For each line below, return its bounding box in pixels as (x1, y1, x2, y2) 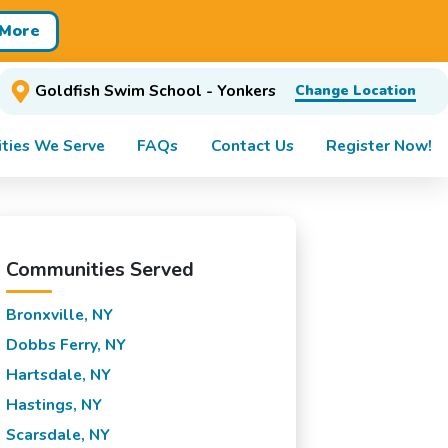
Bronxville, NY (5, 303, 113, 326)
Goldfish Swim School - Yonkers (34, 80, 276, 103)
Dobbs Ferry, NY (5, 333, 126, 356)
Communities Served (5, 255, 194, 283)
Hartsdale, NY (5, 363, 111, 386)
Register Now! (325, 134, 432, 157)
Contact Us (210, 134, 294, 157)
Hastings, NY (5, 393, 102, 416)
